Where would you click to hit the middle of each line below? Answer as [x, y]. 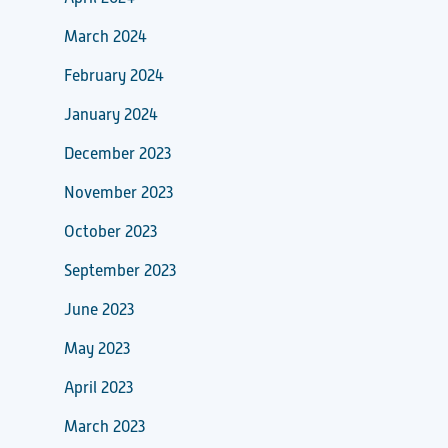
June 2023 [99, 309]
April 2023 [98, 387]
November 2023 [118, 192]
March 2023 [104, 426]
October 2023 [110, 231]
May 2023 [97, 348]
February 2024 [114, 75]
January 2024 [111, 114]
